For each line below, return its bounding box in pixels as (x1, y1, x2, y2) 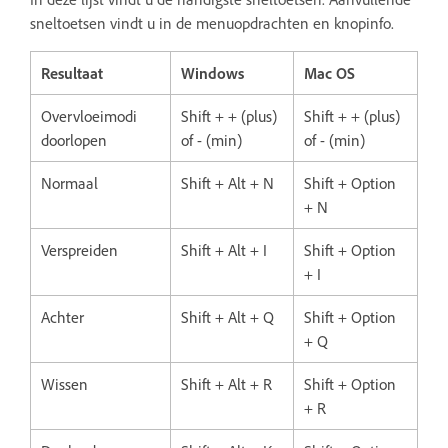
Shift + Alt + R (181, 373, 272, 394)
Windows (181, 62, 244, 83)
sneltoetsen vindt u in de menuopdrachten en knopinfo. (30, 12, 394, 33)
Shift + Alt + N (181, 172, 274, 193)
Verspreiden (41, 239, 118, 260)
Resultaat (41, 62, 103, 83)
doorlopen (41, 129, 107, 150)
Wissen (41, 373, 88, 394)
